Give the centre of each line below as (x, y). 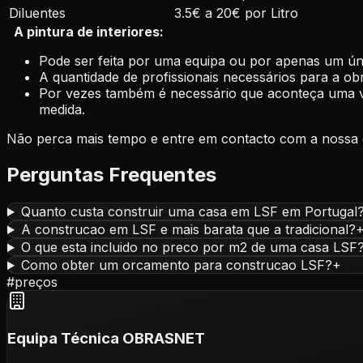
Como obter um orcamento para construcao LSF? (176, 265)
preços (36, 282)
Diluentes (37, 13)
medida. (62, 110)
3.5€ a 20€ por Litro (236, 13)
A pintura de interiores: (89, 32)
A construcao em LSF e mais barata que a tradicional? (188, 230)
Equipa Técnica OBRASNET (106, 338)
